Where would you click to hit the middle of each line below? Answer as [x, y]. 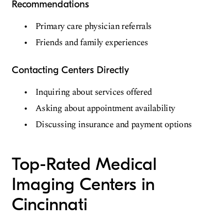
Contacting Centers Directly [70, 70]
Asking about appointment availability [105, 108]
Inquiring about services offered [94, 92]
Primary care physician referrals [94, 26]
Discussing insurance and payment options [114, 124]
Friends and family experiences [92, 42]
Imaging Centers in [83, 184]
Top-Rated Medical [84, 164]
